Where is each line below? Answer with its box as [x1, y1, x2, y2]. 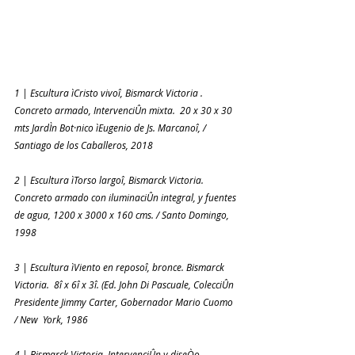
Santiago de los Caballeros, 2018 [14, 139, 153, 152]
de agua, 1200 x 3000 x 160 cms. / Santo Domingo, [14, 208, 231, 222]
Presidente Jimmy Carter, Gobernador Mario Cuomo [14, 296, 235, 309]
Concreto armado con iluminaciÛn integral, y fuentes [14, 191, 239, 204]
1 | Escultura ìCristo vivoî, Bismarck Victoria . [14, 86, 208, 100]
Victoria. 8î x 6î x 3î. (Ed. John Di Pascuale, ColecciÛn [14, 278, 236, 292]
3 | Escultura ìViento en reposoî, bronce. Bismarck [14, 261, 227, 274]
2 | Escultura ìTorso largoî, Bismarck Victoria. [14, 174, 206, 187]
